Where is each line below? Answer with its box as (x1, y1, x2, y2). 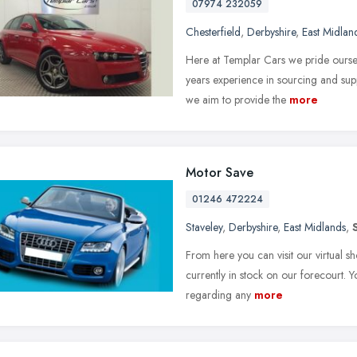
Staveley (186, 218, 222, 235)
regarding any (186, 286, 251, 303)
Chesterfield (186, 23, 241, 40)
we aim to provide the (186, 91, 286, 108)
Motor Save (186, 163, 253, 182)
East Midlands (284, 218, 346, 235)
